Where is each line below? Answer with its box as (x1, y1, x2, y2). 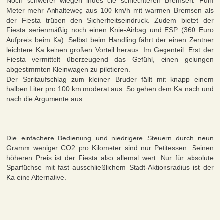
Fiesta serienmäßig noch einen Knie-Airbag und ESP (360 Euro (6, 26, 214, 34)
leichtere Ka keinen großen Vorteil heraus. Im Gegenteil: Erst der (6, 46, 214, 54)
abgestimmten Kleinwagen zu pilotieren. (6, 65, 131, 74)
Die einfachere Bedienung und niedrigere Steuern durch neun (6, 134, 214, 142)
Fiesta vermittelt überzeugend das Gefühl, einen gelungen (6, 55, 214, 64)
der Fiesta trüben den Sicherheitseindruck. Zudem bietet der (6, 16, 214, 25)
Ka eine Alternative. (6, 173, 67, 182)
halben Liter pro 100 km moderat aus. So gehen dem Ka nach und (6, 85, 214, 93)
